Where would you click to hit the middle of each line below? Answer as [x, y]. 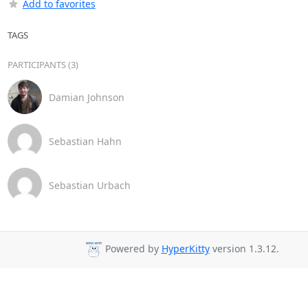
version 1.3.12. [244, 249]
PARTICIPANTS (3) [43, 65]
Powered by [132, 249]
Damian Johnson [86, 97]
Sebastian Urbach [89, 185]
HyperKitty [185, 249]
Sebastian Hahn [85, 141]
